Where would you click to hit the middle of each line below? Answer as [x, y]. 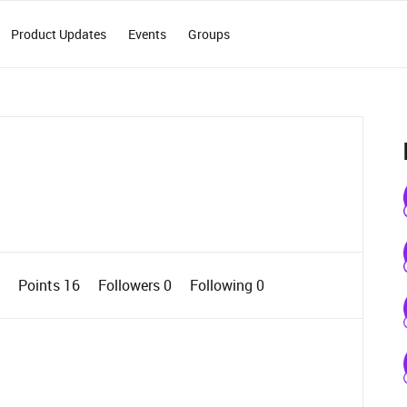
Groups [209, 34]
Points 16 [50, 285]
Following [223, 285]
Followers [130, 285]
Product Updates [59, 34]
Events [148, 34]
